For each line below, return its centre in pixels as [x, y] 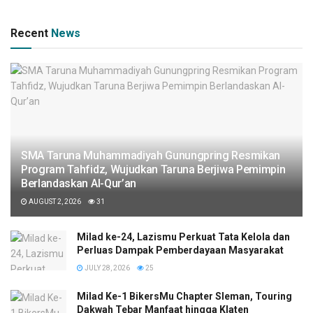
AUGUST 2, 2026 [54, 201]
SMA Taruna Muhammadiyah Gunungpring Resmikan [151, 155]
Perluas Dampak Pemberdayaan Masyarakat [180, 250]
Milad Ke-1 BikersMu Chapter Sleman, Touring [184, 296]
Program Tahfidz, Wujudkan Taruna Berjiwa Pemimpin [153, 169]
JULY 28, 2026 [107, 268]
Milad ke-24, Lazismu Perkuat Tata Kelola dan [183, 236]
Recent [31, 33]
